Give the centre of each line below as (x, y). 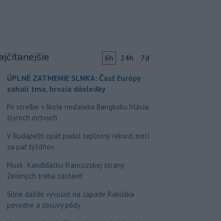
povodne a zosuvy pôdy (43, 205)
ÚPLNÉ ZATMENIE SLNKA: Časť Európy (74, 78)
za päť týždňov (30, 147)
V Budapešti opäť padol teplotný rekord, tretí (78, 136)
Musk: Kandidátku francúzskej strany (65, 165)
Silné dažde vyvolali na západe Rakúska (70, 194)
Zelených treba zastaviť (44, 176)
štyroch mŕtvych (32, 118)
